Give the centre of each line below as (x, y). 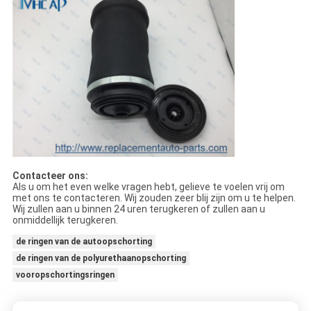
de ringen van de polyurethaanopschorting (101, 259)
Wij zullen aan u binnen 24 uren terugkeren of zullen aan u (138, 209)
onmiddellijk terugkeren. (65, 220)
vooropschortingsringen (65, 275)
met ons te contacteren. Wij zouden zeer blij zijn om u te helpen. (154, 198)
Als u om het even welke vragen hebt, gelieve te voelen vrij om (148, 187)
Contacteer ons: (50, 176)
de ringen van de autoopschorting (84, 242)
